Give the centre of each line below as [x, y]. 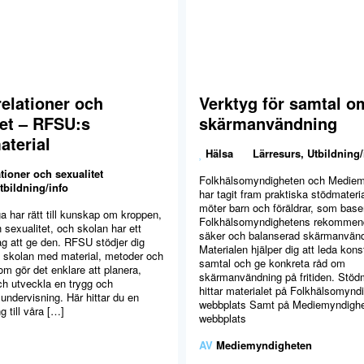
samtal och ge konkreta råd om [272, 263]
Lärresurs [277, 154]
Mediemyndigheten [264, 345]
